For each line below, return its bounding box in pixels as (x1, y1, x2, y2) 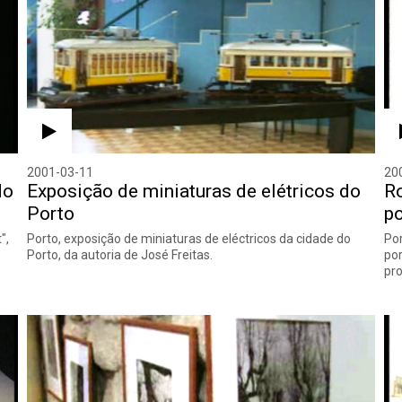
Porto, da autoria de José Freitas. (27, 247, 214, 262)
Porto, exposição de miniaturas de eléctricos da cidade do (27, 231, 352, 246)
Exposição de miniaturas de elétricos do (27, 179, 362, 202)
